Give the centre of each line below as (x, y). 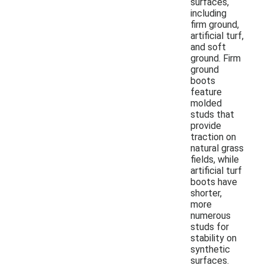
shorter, (206, 193)
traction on (213, 137)
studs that (212, 114)
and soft (208, 47)
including (209, 13)
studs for (210, 227)
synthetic (210, 249)
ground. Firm (216, 58)
